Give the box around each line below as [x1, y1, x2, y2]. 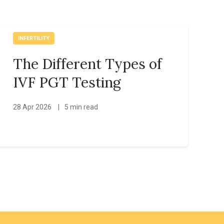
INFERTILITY [17, 34, 49, 41]
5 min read [64, 102, 98, 111]
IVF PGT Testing [12, 72, 121, 91]
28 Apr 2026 [12, 102, 53, 111]
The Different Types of [12, 54, 162, 73]
